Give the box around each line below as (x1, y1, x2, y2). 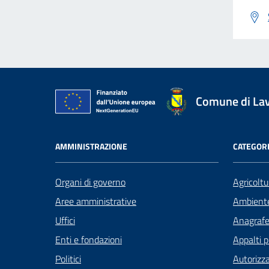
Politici (55, 252, 81, 266)
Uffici (55, 213, 75, 228)
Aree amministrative (55, 194, 136, 208)
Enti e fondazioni (55, 232, 122, 247)
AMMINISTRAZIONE (55, 140, 127, 153)
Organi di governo (55, 175, 125, 189)
